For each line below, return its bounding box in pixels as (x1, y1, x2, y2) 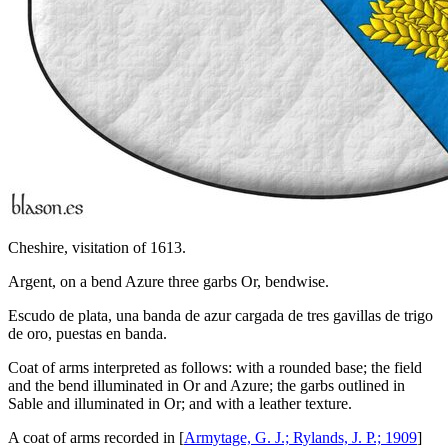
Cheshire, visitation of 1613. (8, 238, 186, 256)
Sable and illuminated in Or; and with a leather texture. (8, 394, 352, 412)
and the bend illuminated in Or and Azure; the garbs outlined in (8, 376, 405, 394)
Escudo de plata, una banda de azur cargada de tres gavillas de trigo (8, 306, 433, 324)
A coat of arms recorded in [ (8, 428, 184, 446)
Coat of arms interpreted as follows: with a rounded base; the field (8, 358, 422, 376)
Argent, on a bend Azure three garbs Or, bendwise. (8, 272, 329, 290)
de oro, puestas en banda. (8, 324, 167, 342)
